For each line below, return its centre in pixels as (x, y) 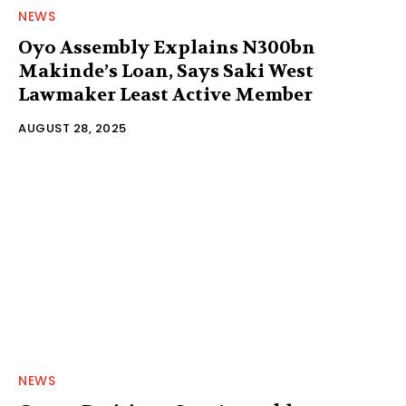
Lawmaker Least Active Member (165, 94)
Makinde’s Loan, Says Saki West (166, 71)
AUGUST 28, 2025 (72, 128)
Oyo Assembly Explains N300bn (167, 47)
